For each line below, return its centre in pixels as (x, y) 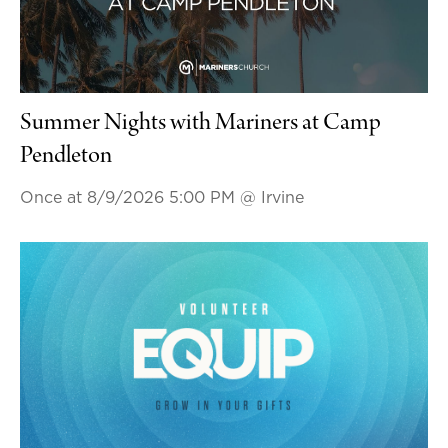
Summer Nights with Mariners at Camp (200, 124)
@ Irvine (271, 198)
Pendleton (65, 157)
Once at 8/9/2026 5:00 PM (129, 198)
